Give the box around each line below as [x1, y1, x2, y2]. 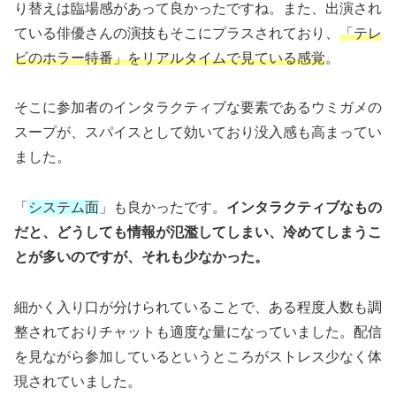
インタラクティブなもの [226, 200, 382, 216]
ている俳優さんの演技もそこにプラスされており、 [14, 25, 339, 41]
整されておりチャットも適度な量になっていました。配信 [14, 324, 382, 340]
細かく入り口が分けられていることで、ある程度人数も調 [14, 300, 382, 316]
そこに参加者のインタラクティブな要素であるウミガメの [14, 100, 382, 116]
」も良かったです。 [99, 200, 226, 216]
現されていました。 [14, 374, 141, 390]
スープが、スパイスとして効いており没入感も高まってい [14, 125, 382, 141]
